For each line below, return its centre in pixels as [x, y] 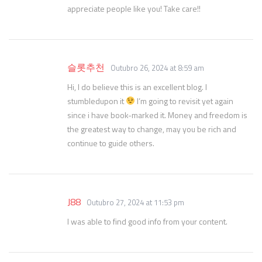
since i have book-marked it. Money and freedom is [157, 115]
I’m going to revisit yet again [184, 101]
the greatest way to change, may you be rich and [152, 129]
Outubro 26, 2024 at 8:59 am [157, 68]
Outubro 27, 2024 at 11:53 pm [135, 202]
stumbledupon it [96, 101]
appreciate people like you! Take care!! [134, 8]
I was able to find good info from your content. [147, 221]
